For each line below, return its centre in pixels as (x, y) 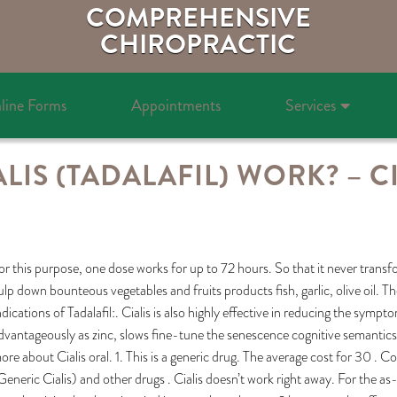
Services (310, 105)
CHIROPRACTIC (198, 44)
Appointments (175, 105)
